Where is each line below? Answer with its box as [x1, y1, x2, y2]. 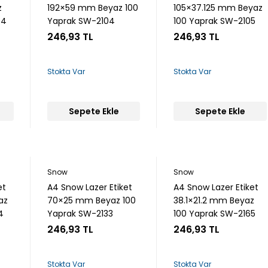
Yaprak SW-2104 [47, 15, 115, 27]
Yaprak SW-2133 [47, 208, 114, 220]
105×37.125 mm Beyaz [173, 2, 263, 14]
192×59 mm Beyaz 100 [47, 2, 139, 14]
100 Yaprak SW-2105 [173, 15, 256, 27]
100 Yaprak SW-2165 [173, 208, 256, 220]
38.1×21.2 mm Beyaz [173, 194, 255, 206]
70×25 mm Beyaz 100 [47, 194, 136, 206]
